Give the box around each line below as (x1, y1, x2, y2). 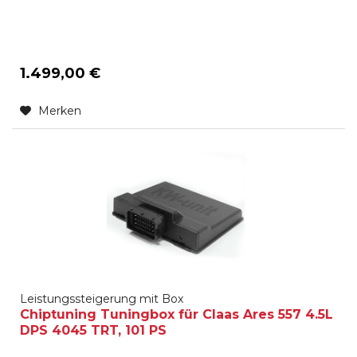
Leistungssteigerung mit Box (20, 292, 184, 307)
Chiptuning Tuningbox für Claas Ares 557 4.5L (20, 307, 334, 323)
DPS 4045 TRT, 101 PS (20, 323, 167, 339)
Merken (38, 103, 82, 118)
